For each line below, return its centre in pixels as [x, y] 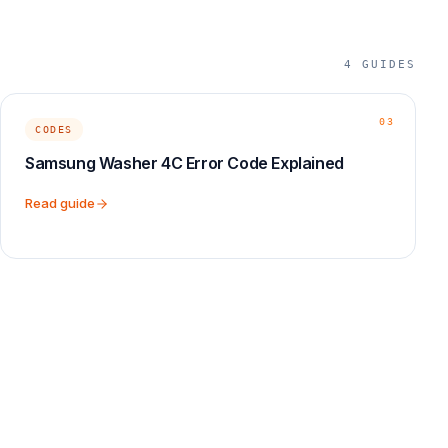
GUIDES [389, 64]
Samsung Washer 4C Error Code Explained [184, 163]
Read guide [60, 203]
